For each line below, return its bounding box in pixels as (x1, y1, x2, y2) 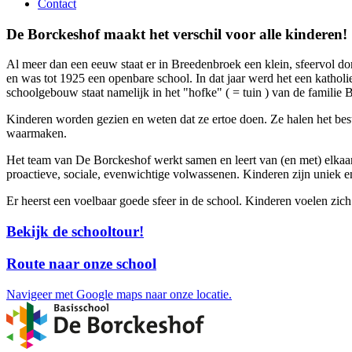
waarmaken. (6, 126, 67, 141)
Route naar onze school (6, 255, 156, 272)
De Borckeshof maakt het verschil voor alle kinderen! (6, 25, 347, 42)
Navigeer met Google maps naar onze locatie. (6, 287, 232, 301)
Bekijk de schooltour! (6, 223, 144, 240)
